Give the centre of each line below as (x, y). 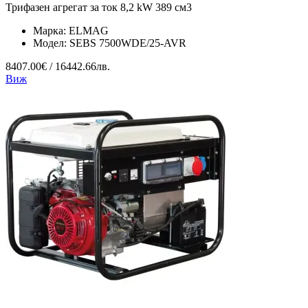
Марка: (51, 30)
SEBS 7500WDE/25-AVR (128, 43)
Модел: (51, 43)
